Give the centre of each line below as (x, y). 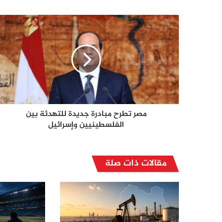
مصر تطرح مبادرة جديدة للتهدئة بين (86, 114)
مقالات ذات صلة (136, 164)
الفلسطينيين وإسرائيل (86, 125)
